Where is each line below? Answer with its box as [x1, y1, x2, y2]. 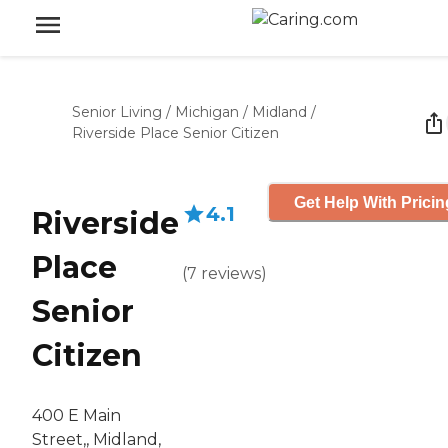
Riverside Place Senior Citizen [72, 124, 279, 142]
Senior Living [72, 103, 162, 121]
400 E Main [32, 406, 121, 426]
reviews [201, 264, 261, 283]
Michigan [175, 103, 239, 121]
